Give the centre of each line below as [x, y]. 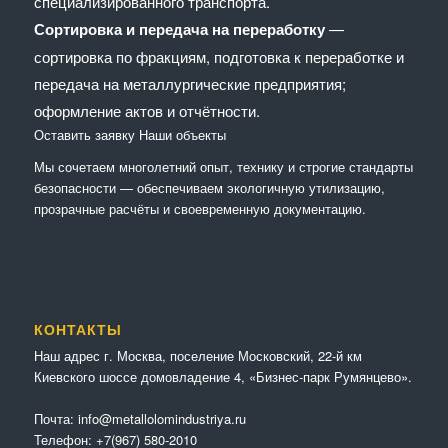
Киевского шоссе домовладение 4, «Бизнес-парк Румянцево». [222, 376]
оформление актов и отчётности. [146, 110]
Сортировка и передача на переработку [179, 28]
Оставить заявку [84, 134]
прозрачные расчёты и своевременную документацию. [199, 208]
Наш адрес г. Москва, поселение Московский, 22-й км [197, 355]
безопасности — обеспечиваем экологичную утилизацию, [209, 187]
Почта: [55, 418]
